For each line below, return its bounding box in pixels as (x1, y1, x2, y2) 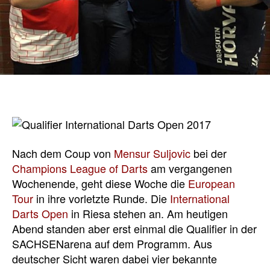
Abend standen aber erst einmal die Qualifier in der (12, 220, 257, 236)
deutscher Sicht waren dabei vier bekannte (12, 250, 217, 266)
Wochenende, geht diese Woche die (12, 175, 188, 191)
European (188, 175, 235, 191)
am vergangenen (148, 160, 232, 176)
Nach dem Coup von (12, 145, 114, 161)
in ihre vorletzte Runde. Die (33, 190, 170, 206)
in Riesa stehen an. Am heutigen (68, 205, 228, 221)
